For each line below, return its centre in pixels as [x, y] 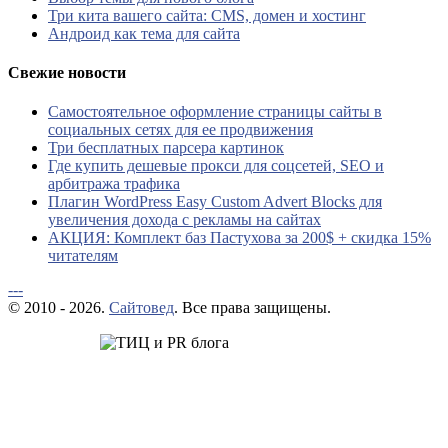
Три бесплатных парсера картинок [166, 148]
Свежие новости [67, 72]
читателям [83, 256]
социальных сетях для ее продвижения [180, 130]
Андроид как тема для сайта [144, 33]
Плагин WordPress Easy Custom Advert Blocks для [215, 202]
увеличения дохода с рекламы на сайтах [184, 220]
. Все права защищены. [252, 308]
